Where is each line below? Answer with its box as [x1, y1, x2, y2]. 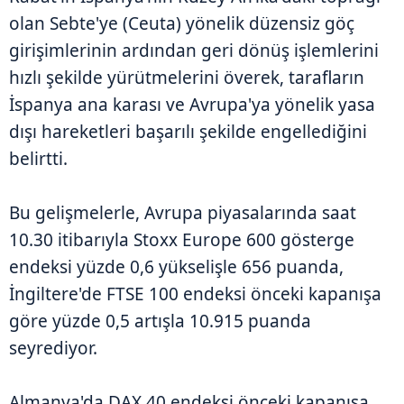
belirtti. [9, 147, 68, 171]
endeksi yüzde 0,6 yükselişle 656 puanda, [9, 255, 344, 280]
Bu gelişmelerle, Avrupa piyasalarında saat [9, 201, 356, 225]
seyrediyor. [9, 336, 97, 361]
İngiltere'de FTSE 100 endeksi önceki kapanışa [9, 282, 381, 307]
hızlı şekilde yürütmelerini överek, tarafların [9, 66, 364, 90]
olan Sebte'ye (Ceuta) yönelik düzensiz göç [9, 12, 354, 36]
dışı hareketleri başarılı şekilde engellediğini [9, 120, 367, 144]
